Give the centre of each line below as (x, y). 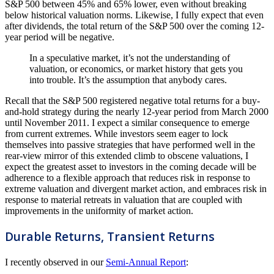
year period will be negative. (60, 37)
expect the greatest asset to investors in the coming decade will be (131, 167)
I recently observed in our (55, 262)
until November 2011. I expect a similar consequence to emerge (127, 123)
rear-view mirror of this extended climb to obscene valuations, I (127, 156)
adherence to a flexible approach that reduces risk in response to (128, 178)
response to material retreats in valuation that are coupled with (124, 200)
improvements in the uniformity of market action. (99, 211)
